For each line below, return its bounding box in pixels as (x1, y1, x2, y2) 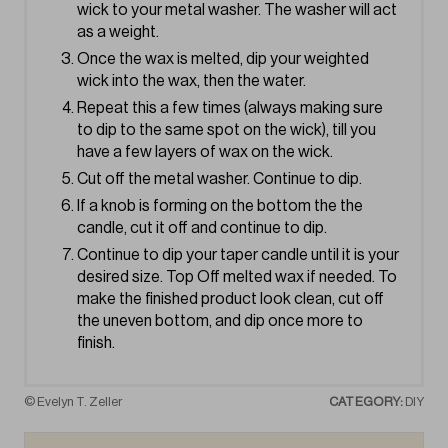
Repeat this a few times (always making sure (77, 100, 383, 117)
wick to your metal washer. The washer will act (77, 2, 397, 19)
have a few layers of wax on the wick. (77, 144, 333, 161)
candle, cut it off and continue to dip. (77, 220, 327, 237)
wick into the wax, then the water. (77, 73, 306, 90)
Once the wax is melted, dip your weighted (77, 51, 369, 68)
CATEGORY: (328, 396, 403, 409)
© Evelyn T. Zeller (24, 396, 123, 409)
